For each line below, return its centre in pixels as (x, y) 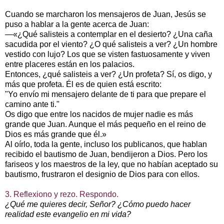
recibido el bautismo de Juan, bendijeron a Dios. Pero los (106, 154)
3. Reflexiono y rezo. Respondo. (62, 194)
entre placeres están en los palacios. (70, 64)
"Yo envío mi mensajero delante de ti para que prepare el (105, 94)
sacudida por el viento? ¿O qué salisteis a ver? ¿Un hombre (111, 44)
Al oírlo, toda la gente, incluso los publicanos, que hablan (106, 144)
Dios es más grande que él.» (56, 134)
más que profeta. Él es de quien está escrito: (83, 84)
